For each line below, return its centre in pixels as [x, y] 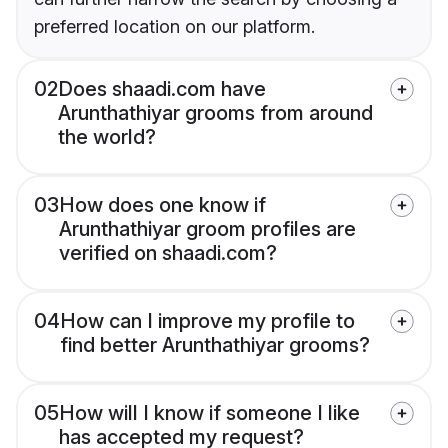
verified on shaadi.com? [168, 253]
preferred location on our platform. [174, 27]
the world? [107, 137]
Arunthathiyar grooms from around [215, 113]
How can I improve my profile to [207, 321]
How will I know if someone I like [209, 413]
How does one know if [162, 205]
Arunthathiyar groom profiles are [207, 229]
